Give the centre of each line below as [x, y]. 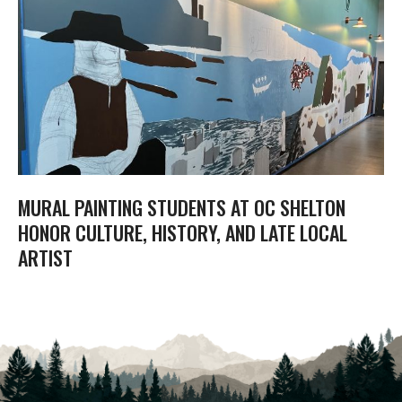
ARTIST [45, 257]
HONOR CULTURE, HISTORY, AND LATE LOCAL [183, 232]
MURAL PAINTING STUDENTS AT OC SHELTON [182, 207]
